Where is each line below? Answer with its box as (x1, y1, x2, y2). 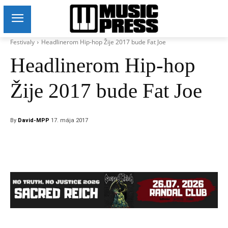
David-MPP (18, 117, 49, 124)
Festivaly (10, 38, 35, 46)
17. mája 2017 (51, 117, 88, 124)
